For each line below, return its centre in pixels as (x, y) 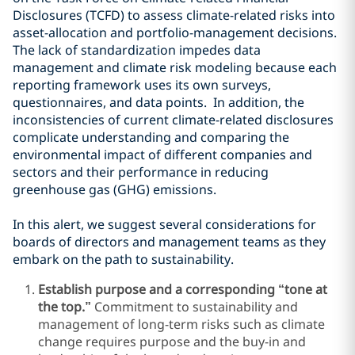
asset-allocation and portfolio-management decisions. (175, 32)
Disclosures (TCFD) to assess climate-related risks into (174, 15)
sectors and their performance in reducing (141, 172)
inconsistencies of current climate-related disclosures (173, 120)
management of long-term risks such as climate (181, 324)
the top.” (66, 307)
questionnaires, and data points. (110, 102)
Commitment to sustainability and (196, 307)
